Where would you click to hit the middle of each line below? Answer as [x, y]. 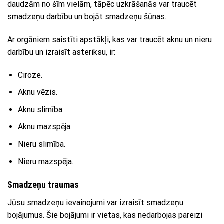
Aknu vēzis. [37, 92]
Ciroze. [30, 75]
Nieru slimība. [41, 144]
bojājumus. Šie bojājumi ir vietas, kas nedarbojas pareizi [105, 215]
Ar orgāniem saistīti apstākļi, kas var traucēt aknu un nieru [110, 39]
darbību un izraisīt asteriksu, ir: [61, 52]
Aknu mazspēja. [45, 127]
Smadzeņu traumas [43, 185]
